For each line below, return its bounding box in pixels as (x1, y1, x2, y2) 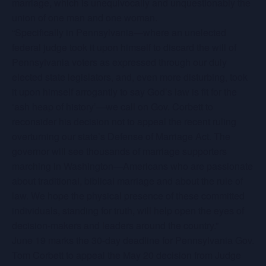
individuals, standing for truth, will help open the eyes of (12, 204, 244, 217)
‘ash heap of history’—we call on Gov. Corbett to (12, 100, 213, 113)
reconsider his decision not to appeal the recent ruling (12, 115, 236, 128)
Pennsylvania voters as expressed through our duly (12, 55, 227, 69)
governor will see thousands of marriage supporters (12, 144, 227, 158)
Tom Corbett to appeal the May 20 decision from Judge (12, 248, 241, 262)
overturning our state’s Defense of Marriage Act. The (12, 129, 230, 143)
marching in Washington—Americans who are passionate (12, 159, 253, 173)
